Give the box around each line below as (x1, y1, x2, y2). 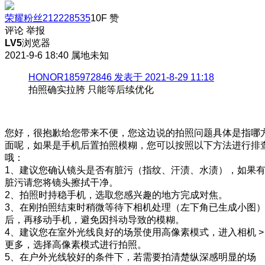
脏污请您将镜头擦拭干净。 (5, 177, 118, 188)
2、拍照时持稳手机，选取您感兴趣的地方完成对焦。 (5, 189, 228, 200)
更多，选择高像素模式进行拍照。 (5, 239, 147, 250)
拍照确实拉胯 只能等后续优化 (28, 84, 154, 95)
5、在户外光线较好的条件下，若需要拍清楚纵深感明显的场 (5, 251, 256, 262)
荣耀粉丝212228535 (5, 12, 91, 23)
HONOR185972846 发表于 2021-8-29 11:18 (28, 72, 214, 82)
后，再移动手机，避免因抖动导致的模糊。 (5, 214, 185, 225)
